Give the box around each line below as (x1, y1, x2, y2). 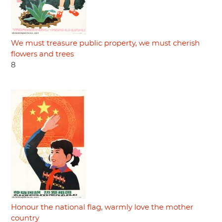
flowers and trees (11, 50, 74, 58)
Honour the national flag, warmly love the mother (11, 204, 193, 212)
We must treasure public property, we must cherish (11, 39, 200, 47)
